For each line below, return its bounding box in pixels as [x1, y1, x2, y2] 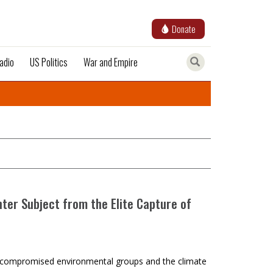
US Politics [30, 55, 68, 69]
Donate [172, 22, 196, 35]
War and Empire [83, 55, 138, 69]
